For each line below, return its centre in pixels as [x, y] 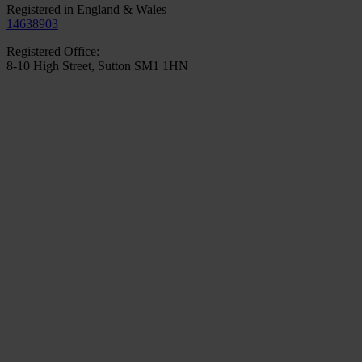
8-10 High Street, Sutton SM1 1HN [97, 66]
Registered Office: [53, 52]
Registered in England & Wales [86, 10]
